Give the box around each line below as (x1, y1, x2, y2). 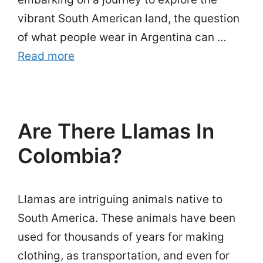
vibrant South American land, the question (18, 12, 240, 25)
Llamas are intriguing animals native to (18, 193, 222, 206)
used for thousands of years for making (18, 230, 224, 244)
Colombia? (18, 143, 122, 168)
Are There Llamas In (18, 119, 214, 143)
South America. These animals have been (18, 211, 235, 225)
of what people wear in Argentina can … (18, 31, 227, 44)
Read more (18, 49, 75, 63)
